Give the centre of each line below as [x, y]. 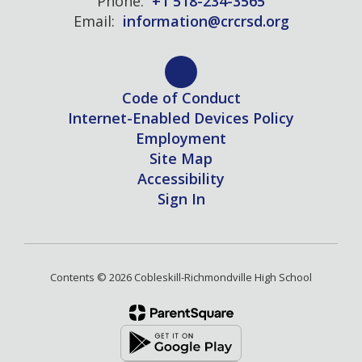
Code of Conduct [181, 97]
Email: [94, 21]
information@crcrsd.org [206, 21]
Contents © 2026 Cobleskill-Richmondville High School [181, 277]
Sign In [181, 198]
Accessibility [181, 178]
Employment [181, 138]
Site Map [181, 158]
